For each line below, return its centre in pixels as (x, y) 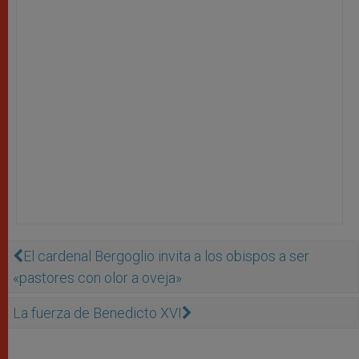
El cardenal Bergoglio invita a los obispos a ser (166, 256)
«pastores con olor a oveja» (97, 277)
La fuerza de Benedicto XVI (97, 313)
